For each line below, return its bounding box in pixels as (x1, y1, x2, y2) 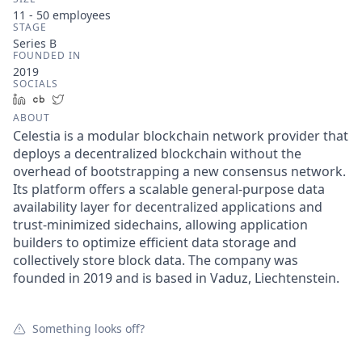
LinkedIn (32, 91, 78, 107)
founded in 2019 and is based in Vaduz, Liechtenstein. (13, 269, 339, 287)
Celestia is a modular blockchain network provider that (13, 127, 348, 145)
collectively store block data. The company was (13, 251, 298, 269)
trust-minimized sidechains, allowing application (13, 216, 308, 234)
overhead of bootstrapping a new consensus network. (13, 162, 346, 180)
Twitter (70, 91, 108, 107)
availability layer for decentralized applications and (13, 198, 322, 216)
